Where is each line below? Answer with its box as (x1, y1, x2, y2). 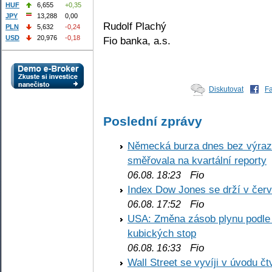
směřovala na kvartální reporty (127, 154, 267, 167)
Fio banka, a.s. (103, 34, 171, 47)
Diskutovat (209, 84, 243, 93)
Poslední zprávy (103, 114, 202, 128)
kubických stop (127, 227, 196, 240)
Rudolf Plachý (103, 19, 166, 32)
